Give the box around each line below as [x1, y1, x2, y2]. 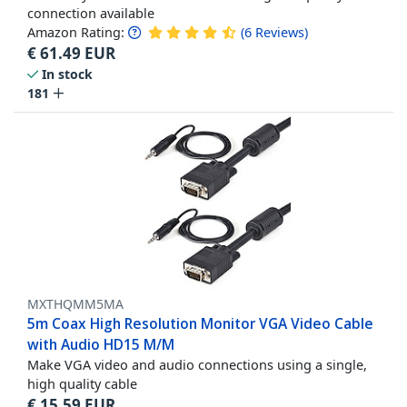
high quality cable [27, 373, 137, 392]
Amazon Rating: [27, 23, 124, 41]
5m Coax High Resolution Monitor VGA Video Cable [27, 313, 373, 333]
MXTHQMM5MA [27, 294, 124, 313]
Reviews [255, 23, 304, 41]
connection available [27, 3, 154, 22]
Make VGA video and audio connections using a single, [27, 354, 367, 373]
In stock [42, 65, 93, 83]
